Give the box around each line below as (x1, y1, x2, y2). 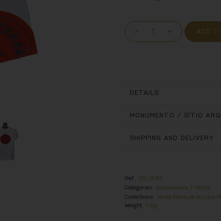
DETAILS (130, 88, 159, 97)
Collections (125, 193, 153, 201)
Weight (125, 201, 143, 209)
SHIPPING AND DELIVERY (130, 134, 214, 143)
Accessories (156, 184, 188, 191)
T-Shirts (190, 184, 211, 191)
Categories (125, 184, 152, 191)
